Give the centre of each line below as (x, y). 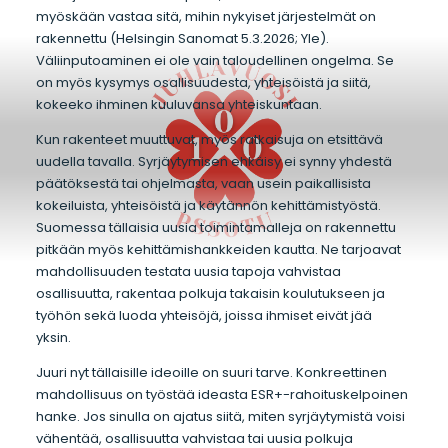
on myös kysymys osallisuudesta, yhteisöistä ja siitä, (203, 83)
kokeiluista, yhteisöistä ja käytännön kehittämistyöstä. (208, 206)
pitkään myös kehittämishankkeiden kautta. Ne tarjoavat (218, 250)
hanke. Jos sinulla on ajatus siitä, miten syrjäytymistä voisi (220, 416)
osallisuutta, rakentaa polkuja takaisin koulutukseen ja (210, 294)
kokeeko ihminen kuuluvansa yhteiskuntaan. (180, 105)
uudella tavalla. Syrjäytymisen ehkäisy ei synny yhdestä (213, 162)
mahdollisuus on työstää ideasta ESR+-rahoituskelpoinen (221, 394)
